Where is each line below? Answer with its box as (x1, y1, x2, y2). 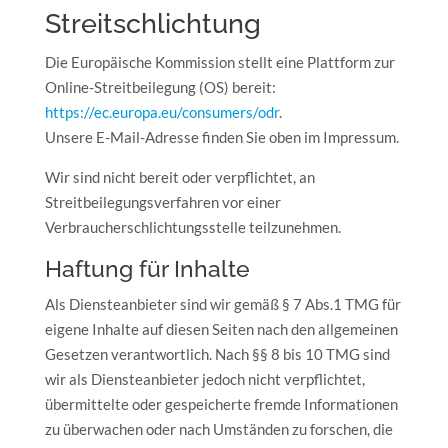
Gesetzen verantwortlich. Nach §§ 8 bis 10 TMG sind (44, 345, 390, 363)
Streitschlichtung (44, 8, 261, 39)
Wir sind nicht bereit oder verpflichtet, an (44, 168, 315, 186)
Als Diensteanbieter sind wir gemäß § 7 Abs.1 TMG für (44, 295, 401, 313)
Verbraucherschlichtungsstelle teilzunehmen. (44, 218, 341, 236)
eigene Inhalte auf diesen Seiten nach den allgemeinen (44, 320, 398, 338)
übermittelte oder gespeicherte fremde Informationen (44, 395, 398, 413)
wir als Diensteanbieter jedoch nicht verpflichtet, (44, 370, 365, 388)
